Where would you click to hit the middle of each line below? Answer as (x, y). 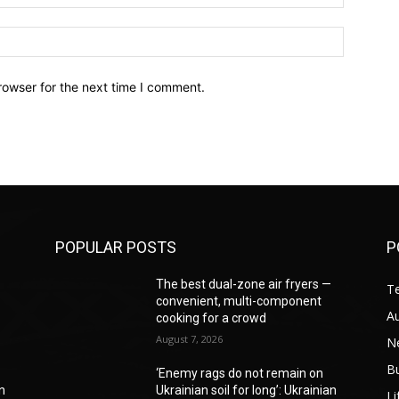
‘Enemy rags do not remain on (240, 373)
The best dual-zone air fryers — (244, 284)
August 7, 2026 (190, 338)
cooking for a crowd (212, 318)
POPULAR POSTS (116, 247)
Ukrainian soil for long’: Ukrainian (247, 390)
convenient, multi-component (239, 301)
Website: (368, 36)
